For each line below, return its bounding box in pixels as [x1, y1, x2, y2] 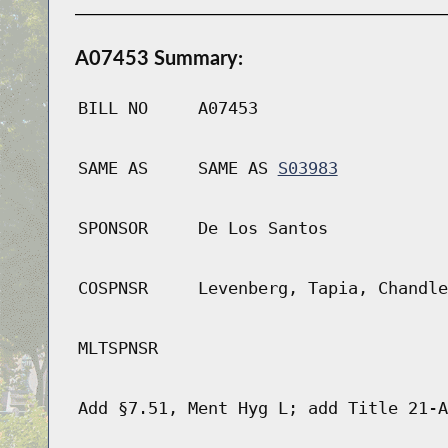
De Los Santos [197, 218, 328, 239]
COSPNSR [77, 278, 148, 299]
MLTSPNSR [77, 338, 158, 359]
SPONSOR [77, 218, 148, 239]
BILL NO [77, 98, 148, 119]
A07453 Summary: [74, 45, 243, 70]
